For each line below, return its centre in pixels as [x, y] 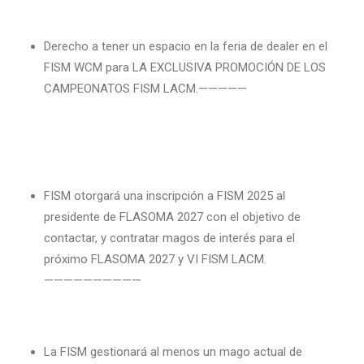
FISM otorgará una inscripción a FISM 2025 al [165, 196]
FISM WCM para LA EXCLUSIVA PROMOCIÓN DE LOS [185, 67]
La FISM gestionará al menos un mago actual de [173, 352]
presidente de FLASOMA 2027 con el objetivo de [172, 217]
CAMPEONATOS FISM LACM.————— [145, 89]
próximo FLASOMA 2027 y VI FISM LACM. [155, 259]
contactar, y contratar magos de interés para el [169, 238]
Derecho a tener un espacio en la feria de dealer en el [186, 46]
